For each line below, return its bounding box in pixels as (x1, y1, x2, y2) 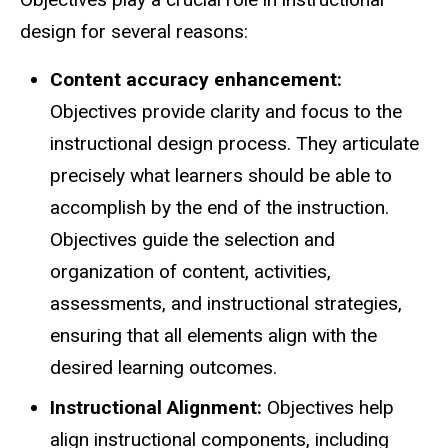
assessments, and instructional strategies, (50, 292, 402, 316)
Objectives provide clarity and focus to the (50, 100, 402, 124)
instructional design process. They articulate (50, 132, 419, 156)
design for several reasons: (20, 19, 253, 43)
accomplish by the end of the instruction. (50, 196, 389, 220)
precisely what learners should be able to (50, 164, 392, 188)
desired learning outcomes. (50, 356, 282, 380)
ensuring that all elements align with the (50, 324, 377, 348)
